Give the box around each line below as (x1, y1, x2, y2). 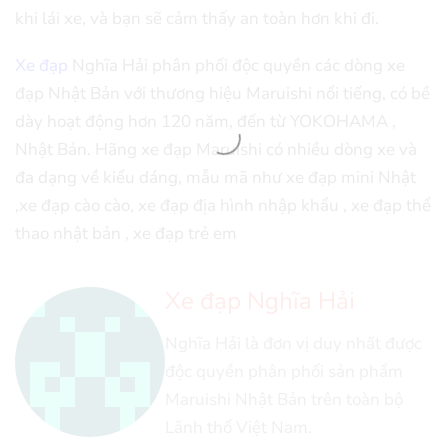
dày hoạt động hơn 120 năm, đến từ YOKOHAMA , (15, 110, 396, 134)
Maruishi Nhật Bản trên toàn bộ (165, 387, 403, 411)
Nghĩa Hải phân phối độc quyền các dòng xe (68, 54, 405, 78)
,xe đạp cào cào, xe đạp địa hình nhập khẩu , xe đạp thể (15, 194, 431, 218)
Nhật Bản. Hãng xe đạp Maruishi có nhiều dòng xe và (15, 138, 417, 162)
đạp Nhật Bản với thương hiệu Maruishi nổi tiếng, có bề (15, 82, 430, 106)
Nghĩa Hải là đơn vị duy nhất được (165, 331, 422, 355)
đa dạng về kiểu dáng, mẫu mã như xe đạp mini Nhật (15, 166, 416, 190)
